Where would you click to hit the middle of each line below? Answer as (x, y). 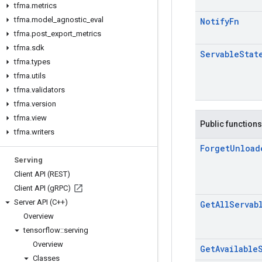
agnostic (72, 20)
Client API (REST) (42, 174)
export (62, 34)
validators (48, 90)
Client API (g (34, 188)
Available (237, 249)
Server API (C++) (41, 202)
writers (43, 132)
